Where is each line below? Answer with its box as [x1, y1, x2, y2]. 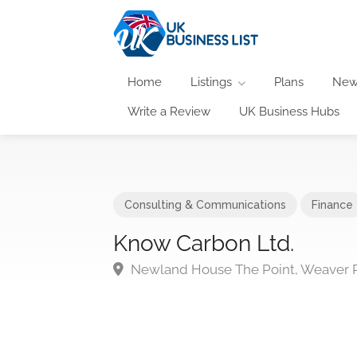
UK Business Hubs [239, 104, 339, 119]
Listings [190, 74, 232, 89]
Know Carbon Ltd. [113, 229, 294, 257]
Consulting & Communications [124, 198, 286, 211]
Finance [312, 198, 353, 211]
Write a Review [127, 104, 210, 119]
